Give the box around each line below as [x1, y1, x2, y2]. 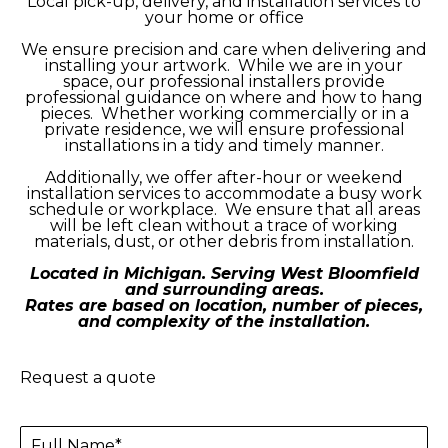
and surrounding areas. [124, 279, 324, 299]
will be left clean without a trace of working [50, 215, 398, 235]
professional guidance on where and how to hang [25, 87, 423, 107]
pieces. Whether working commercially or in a [39, 103, 409, 123]
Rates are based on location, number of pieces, [25, 295, 423, 315]
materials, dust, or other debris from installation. [34, 231, 414, 251]
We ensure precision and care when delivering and [21, 39, 427, 59]
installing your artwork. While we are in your [45, 55, 403, 75]
